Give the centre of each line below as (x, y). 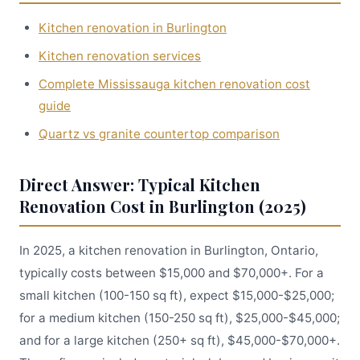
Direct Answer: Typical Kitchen (140, 184)
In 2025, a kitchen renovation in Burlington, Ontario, (169, 250)
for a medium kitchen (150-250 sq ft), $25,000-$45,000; (180, 318)
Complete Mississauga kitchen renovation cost (174, 84)
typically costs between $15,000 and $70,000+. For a (172, 273)
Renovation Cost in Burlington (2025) (163, 206)
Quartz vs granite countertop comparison (159, 134)
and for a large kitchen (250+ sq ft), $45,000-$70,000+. (180, 340)
